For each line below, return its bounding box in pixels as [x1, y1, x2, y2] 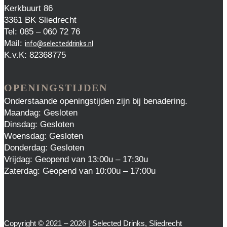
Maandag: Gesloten [4, 107, 78, 118]
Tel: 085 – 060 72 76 [4, 26, 80, 36]
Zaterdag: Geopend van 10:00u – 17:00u [4, 166, 156, 176]
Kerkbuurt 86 [4, 3, 53, 13]
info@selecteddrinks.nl [25, 39, 93, 48]
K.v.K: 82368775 [4, 50, 66, 60]
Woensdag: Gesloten [4, 131, 83, 141]
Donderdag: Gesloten [4, 142, 84, 153]
